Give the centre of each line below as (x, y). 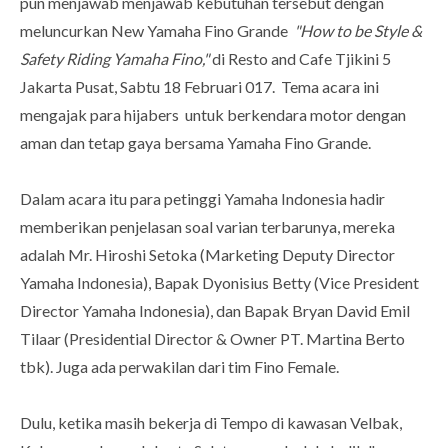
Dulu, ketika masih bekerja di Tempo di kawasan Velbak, (211, 423)
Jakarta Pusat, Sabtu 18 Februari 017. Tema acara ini (199, 87)
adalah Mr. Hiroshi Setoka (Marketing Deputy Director (207, 255)
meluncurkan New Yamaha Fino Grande (157, 31)
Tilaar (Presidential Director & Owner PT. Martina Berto (212, 339)
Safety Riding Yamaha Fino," (114, 59)
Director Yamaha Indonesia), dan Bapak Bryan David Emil (215, 311)
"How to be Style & (358, 31)
